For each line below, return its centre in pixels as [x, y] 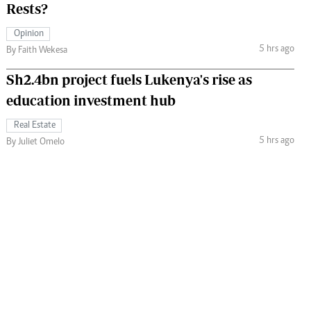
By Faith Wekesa [37, 50]
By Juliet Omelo [35, 142]
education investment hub [91, 100]
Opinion [29, 34]
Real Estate [35, 125]
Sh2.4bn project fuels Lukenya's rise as [129, 79]
